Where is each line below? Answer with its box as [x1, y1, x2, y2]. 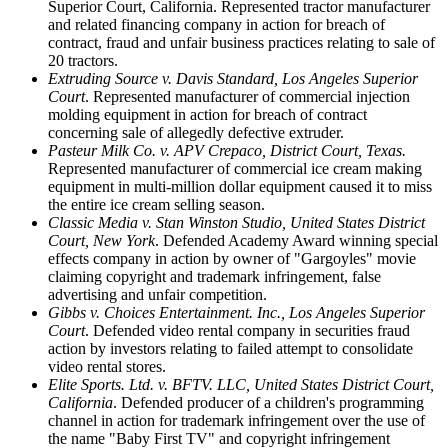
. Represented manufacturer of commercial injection [85, 87, 410, 105]
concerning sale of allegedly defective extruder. [48, 123, 344, 141]
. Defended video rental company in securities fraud [85, 321, 410, 339]
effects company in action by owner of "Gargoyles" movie [48, 249, 416, 267]
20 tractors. [48, 51, 118, 69]
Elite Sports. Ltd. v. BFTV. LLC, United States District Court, [48, 375, 434, 393]
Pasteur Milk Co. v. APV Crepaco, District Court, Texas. [48, 141, 406, 159]
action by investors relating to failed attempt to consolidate [48, 339, 413, 357]
